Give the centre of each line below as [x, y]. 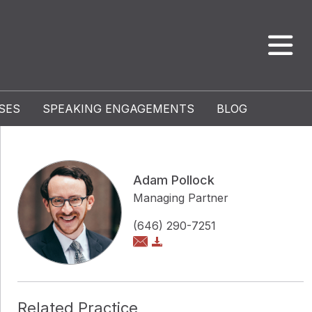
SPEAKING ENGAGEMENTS [118, 109]
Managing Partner [181, 198]
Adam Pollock [174, 180]
